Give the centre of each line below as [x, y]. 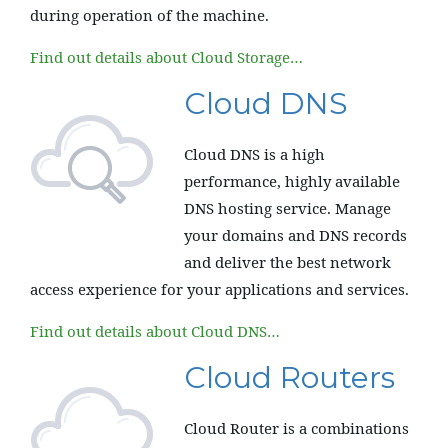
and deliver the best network [287, 262]
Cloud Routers [289, 377]
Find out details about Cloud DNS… [155, 331]
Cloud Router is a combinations [296, 428]
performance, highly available [292, 181]
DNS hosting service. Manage [287, 208]
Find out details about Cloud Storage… [166, 57]
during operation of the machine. [149, 15]
